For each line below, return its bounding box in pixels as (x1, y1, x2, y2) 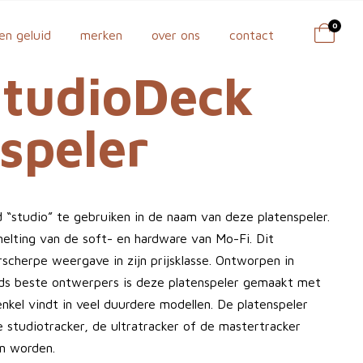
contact (229, 28, 274, 42)
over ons (152, 28, 200, 42)
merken (80, 28, 122, 42)
